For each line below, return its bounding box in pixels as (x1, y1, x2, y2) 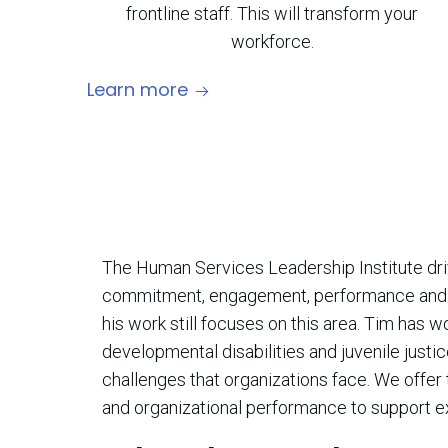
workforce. (230, 31, 314, 52)
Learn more (87, 77, 188, 102)
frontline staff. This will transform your (126, 3, 418, 24)
